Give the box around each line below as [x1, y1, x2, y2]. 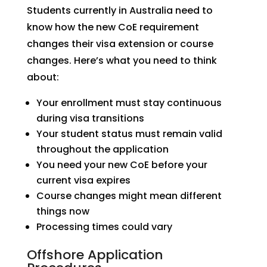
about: [26, 70, 59, 84]
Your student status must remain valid [36, 127, 222, 141]
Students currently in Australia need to [26, 4, 213, 17]
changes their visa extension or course [26, 37, 213, 51]
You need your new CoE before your [36, 158, 207, 172]
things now [36, 204, 89, 218]
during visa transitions [36, 111, 144, 125]
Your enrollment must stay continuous [36, 96, 222, 110]
